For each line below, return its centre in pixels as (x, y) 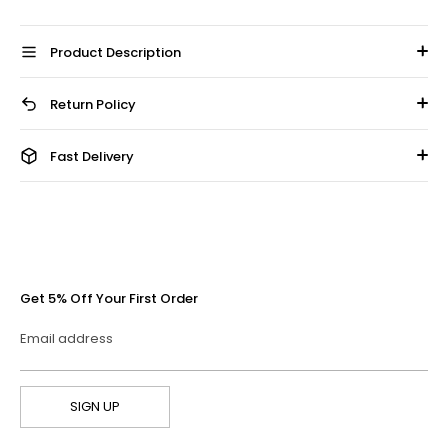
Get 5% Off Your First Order (109, 298)
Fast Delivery (92, 156)
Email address (66, 338)
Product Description (115, 52)
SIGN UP (95, 407)
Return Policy (93, 104)
